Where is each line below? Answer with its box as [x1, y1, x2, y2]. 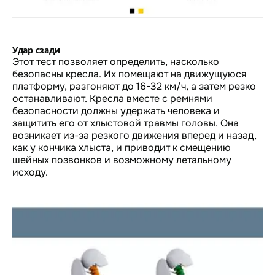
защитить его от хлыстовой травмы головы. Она [12, 116, 239, 130]
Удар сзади [12, 44, 60, 56]
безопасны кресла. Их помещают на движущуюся [12, 67, 247, 80]
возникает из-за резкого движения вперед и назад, [12, 128, 257, 142]
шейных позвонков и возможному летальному [12, 153, 231, 166]
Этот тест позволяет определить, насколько [12, 55, 219, 68]
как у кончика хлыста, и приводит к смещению [12, 141, 231, 154]
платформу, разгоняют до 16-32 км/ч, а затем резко [12, 79, 256, 93]
